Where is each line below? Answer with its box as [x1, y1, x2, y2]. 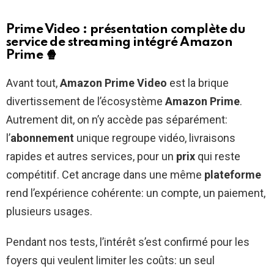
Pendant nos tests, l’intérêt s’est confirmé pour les [6, 235, 250, 248]
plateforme [204, 168, 261, 181]
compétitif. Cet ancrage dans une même [6, 168, 204, 181]
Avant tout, [6, 76, 60, 89]
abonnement [10, 131, 74, 144]
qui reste [195, 149, 240, 163]
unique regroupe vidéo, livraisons [74, 131, 235, 144]
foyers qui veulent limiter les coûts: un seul [6, 253, 215, 267]
